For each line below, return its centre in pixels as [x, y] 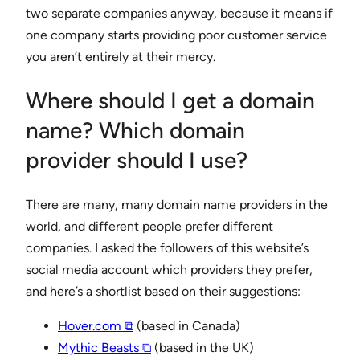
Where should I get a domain [170, 100]
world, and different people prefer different [149, 227]
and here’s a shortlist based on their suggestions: [163, 292]
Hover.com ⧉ [96, 326]
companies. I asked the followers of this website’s [167, 248]
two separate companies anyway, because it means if [179, 13]
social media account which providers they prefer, [169, 270]
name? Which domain [135, 130]
